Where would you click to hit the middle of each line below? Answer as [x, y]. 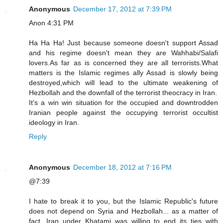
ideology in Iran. [54, 122]
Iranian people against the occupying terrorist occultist [123, 112]
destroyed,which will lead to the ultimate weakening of [123, 82]
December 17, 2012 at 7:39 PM [122, 9]
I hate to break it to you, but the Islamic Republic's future [123, 201]
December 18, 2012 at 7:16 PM [122, 167]
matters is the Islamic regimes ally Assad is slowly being [123, 72]
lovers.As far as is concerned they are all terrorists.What [123, 62]
